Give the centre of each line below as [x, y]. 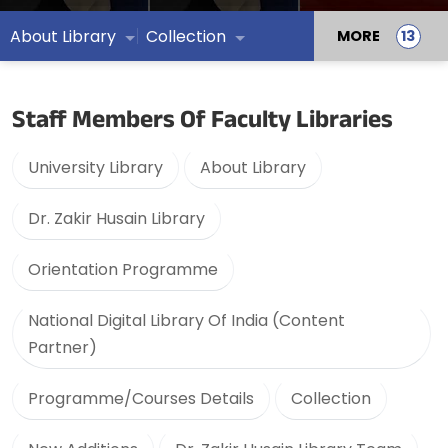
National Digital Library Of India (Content [186, 320]
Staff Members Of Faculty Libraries [202, 123]
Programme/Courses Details [141, 398]
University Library [95, 167]
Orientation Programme [123, 269]
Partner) [62, 347]
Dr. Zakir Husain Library [116, 218]
